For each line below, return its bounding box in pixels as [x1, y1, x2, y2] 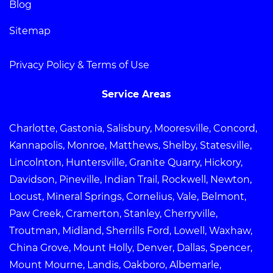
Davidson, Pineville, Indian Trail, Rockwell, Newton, [9, 173, 252, 185]
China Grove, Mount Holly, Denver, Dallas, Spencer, [9, 241, 252, 253]
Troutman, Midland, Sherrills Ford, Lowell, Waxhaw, [9, 224, 252, 236]
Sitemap [9, 24, 51, 37]
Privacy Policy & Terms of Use [9, 58, 149, 71]
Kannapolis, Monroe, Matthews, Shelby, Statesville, [9, 139, 252, 151]
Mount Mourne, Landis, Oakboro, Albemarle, [9, 258, 221, 271]
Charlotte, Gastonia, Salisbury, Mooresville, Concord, [9, 122, 257, 134]
